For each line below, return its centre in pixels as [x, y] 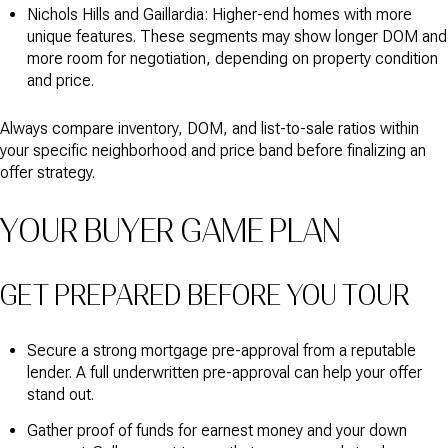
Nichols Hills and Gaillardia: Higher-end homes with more [219, 14]
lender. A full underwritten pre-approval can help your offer [224, 373]
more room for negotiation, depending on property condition [232, 58]
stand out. [60, 395]
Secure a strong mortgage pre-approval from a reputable [221, 351]
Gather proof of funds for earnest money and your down [216, 430]
